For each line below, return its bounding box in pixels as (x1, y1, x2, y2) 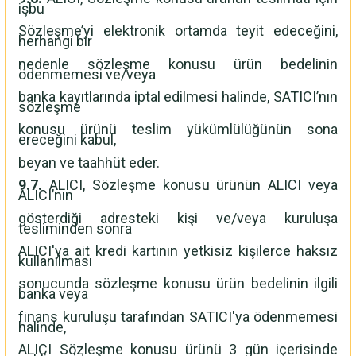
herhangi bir (18, 33, 92, 50)
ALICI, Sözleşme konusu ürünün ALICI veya (42, 176, 338, 194)
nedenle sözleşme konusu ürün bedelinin (18, 55, 338, 72)
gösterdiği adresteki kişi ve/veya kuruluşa (18, 209, 338, 226)
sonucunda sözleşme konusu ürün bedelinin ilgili (18, 275, 338, 292)
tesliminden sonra (18, 219, 132, 237)
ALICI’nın (18, 187, 73, 204)
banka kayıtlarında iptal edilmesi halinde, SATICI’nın (18, 88, 338, 106)
